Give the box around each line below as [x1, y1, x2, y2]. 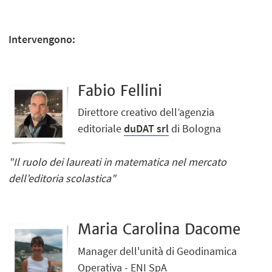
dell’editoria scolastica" [8, 171, 117, 185]
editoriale [78, 121, 124, 135]
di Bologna [169, 121, 222, 135]
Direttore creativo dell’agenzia [78, 104, 215, 119]
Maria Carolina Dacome [78, 220, 241, 239]
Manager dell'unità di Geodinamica [78, 243, 237, 258]
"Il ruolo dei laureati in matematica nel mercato [8, 154, 227, 169]
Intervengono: [8, 32, 76, 47]
